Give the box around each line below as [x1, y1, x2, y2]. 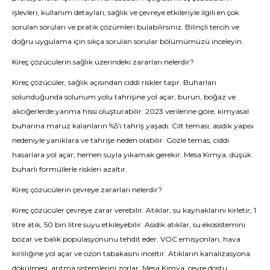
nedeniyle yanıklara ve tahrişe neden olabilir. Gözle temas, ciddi [12, 136, 229, 145]
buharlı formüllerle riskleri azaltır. [12, 165, 127, 174]
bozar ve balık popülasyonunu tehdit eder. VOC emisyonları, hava [12, 234, 240, 243]
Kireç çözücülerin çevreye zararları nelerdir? [12, 185, 162, 194]
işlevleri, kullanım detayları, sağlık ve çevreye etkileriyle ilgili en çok [12, 8, 239, 17]
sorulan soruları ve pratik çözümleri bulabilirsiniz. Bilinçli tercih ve [12, 22, 239, 31]
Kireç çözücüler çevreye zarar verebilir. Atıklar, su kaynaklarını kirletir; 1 [12, 206, 256, 215]
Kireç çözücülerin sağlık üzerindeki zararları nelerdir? [12, 57, 194, 66]
